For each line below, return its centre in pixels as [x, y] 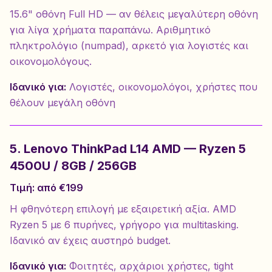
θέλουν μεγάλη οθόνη [63, 103]
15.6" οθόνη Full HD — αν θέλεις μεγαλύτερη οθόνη [134, 14]
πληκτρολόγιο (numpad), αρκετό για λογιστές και [129, 46]
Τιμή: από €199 [46, 188]
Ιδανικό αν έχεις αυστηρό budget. [90, 240]
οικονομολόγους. [51, 61]
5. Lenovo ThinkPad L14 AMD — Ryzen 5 [128, 149]
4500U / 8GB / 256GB [73, 166]
